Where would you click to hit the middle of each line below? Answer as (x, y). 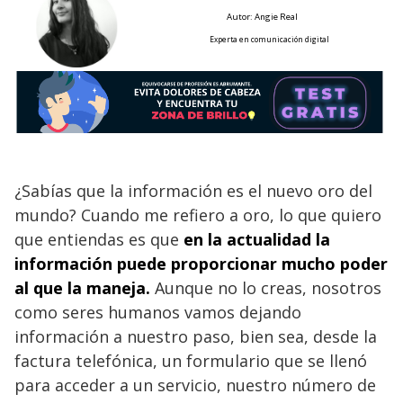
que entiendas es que (99, 239)
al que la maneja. (82, 287)
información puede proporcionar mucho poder (201, 263)
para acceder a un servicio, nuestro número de (195, 385)
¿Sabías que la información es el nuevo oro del (193, 190)
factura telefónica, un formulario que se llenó (191, 360)
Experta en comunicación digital (269, 39)
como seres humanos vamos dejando (158, 312)
